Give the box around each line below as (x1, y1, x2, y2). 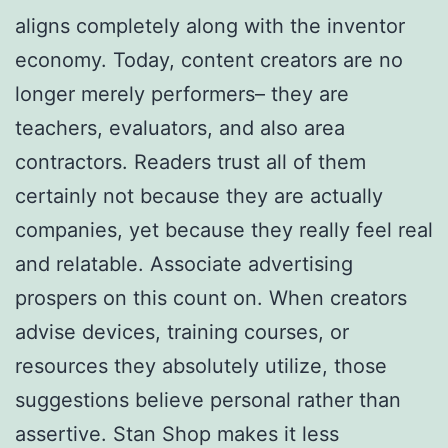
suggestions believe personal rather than (15, 387, 401, 412)
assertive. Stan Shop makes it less (15, 421, 339, 446)
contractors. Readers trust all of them (15, 149, 366, 174)
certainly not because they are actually (15, 183, 383, 208)
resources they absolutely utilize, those (15, 353, 387, 378)
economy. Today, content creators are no (15, 47, 403, 72)
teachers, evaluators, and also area (15, 115, 345, 140)
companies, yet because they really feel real (15, 217, 433, 242)
